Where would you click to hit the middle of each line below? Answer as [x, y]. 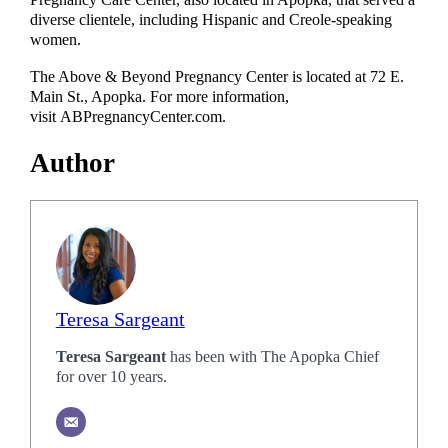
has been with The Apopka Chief [272, 357]
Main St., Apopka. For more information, [160, 96]
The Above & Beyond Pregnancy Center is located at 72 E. [217, 76]
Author [73, 163]
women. [56, 40]
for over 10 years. [111, 377]
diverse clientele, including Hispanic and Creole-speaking [211, 20]
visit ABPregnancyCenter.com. [128, 116]
